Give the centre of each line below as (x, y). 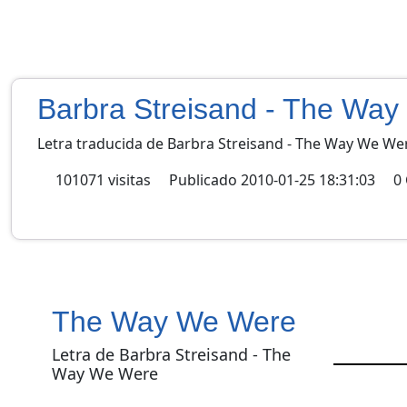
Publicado (203, 179)
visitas (129, 179)
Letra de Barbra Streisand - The (171, 354)
